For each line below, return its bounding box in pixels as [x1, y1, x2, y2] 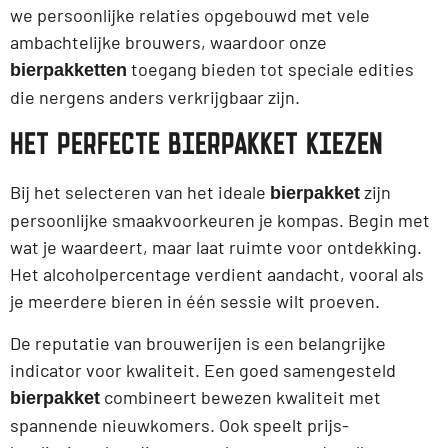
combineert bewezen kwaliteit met [100, 385, 381, 408]
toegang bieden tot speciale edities [127, 57, 414, 80]
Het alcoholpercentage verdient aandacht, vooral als [10, 263, 424, 286]
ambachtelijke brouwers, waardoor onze [10, 30, 327, 53]
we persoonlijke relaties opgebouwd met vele [10, 3, 370, 26]
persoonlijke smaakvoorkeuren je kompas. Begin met [10, 209, 430, 232]
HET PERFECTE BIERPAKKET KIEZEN [10, 126, 383, 162]
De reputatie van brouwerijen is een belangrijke [10, 331, 386, 354]
